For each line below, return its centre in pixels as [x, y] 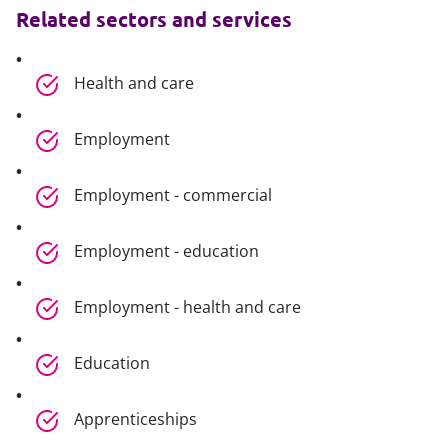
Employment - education [167, 251]
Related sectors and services [154, 19]
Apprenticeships [136, 419]
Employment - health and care [188, 307]
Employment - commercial [173, 195]
